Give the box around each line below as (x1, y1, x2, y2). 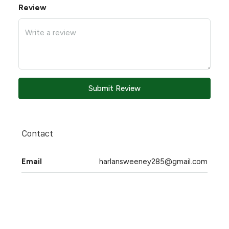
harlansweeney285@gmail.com (99, 157, 208, 166)
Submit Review (88, 84, 141, 93)
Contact (21, 127, 53, 139)
